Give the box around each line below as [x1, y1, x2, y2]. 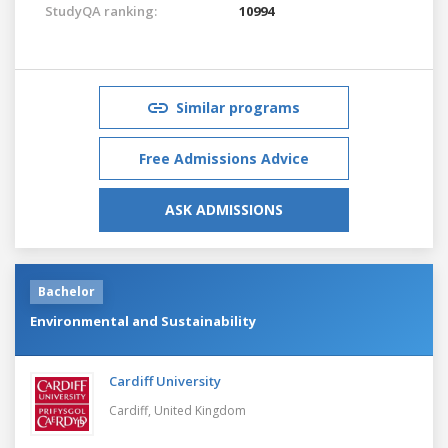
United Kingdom [154, 401, 246, 419]
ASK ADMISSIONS [165, 199, 283, 219]
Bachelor [38, 282, 95, 300]
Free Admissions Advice [139, 148, 309, 168]
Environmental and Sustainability [30, 311, 256, 330]
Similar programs [176, 97, 300, 117]
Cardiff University [109, 371, 221, 390]
